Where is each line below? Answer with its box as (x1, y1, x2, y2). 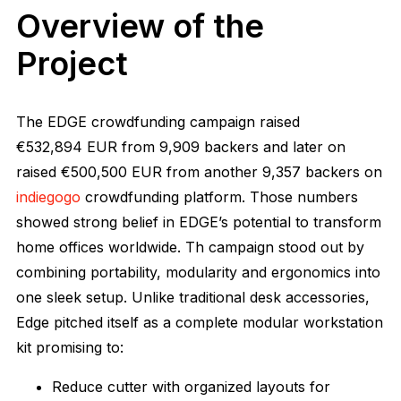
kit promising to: (16, 337, 124, 356)
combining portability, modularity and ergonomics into (16, 262, 380, 281)
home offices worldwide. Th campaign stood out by (16, 237, 364, 256)
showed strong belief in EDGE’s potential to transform (16, 212, 381, 231)
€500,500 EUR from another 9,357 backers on (61, 162, 382, 181)
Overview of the (16, 5, 264, 46)
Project (16, 43, 136, 83)
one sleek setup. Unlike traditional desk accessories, (16, 287, 370, 306)
